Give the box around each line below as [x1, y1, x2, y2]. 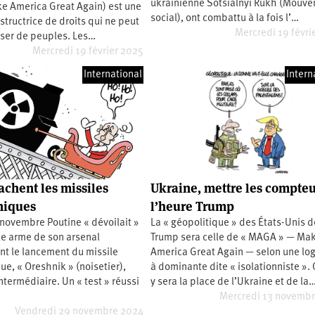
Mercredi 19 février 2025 [32, 46, 144, 58]
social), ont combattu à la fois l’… [150, 13, 300, 25]
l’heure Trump [150, 198, 235, 214]
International [84, 70, 143, 81]
